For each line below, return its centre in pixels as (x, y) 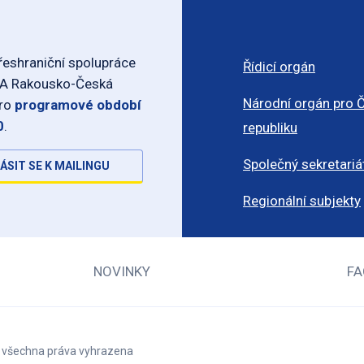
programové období (78, 104)
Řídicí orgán (279, 67)
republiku (270, 128)
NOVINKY (121, 272)
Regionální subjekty (302, 201)
